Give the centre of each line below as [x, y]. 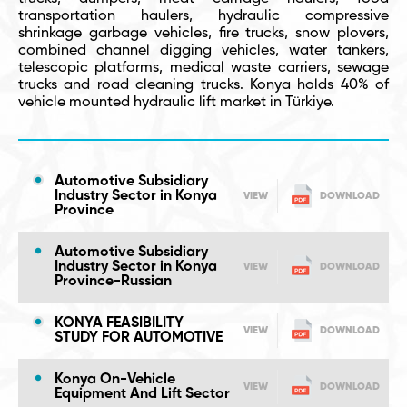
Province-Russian [113, 282]
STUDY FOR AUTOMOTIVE [139, 338]
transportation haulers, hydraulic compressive [203, 16]
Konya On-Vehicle [115, 380]
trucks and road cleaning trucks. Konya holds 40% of [203, 85]
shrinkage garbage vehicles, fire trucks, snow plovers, [203, 34]
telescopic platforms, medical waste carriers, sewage [203, 68]
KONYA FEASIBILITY [119, 323]
